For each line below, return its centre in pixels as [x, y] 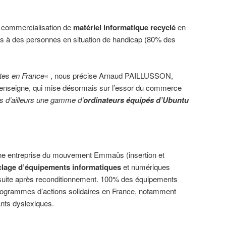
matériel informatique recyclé [124, 27]
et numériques [146, 167]
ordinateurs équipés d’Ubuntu [136, 100]
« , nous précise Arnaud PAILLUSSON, [109, 76]
